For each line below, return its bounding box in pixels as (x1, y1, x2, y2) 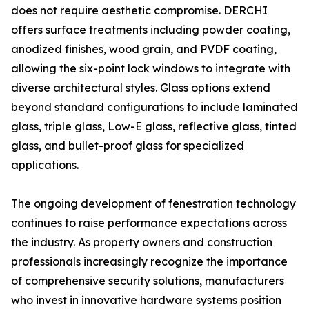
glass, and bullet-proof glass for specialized (11, 139, 244, 152)
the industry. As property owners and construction (11, 235, 272, 249)
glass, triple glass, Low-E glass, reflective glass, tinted (11, 119, 297, 133)
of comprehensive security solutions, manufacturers (11, 274, 284, 288)
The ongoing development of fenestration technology (11, 197, 296, 210)
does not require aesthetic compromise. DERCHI (11, 3, 268, 17)
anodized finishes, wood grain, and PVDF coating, (11, 42, 277, 56)
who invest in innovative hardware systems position (11, 293, 281, 307)
